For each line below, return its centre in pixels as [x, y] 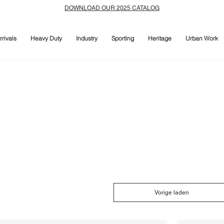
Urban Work [201, 38]
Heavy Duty [46, 38]
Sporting [122, 38]
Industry [86, 38]
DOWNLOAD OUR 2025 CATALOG [112, 8]
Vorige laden [172, 193]
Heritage [159, 38]
